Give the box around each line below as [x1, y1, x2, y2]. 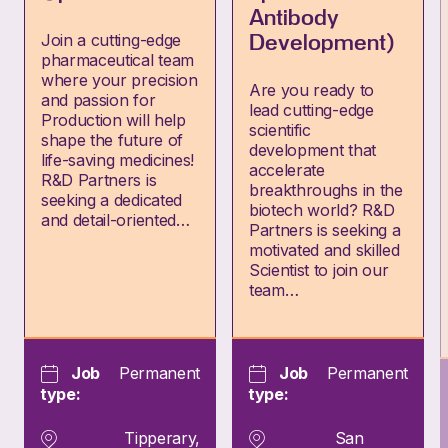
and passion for [41, 90, 156, 110]
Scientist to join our [249, 260, 389, 280]
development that [249, 140, 376, 160]
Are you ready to [249, 80, 374, 100]
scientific [249, 120, 311, 140]
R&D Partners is [41, 170, 157, 190]
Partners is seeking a [249, 220, 401, 240]
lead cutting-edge [249, 100, 374, 120]
